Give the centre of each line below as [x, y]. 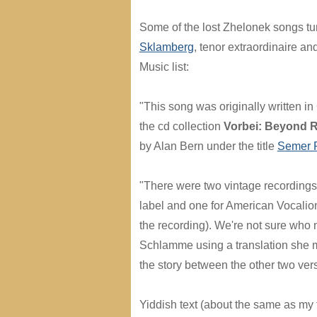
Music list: [164, 67]
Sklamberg [166, 47]
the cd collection [181, 126]
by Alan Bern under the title [208, 146]
